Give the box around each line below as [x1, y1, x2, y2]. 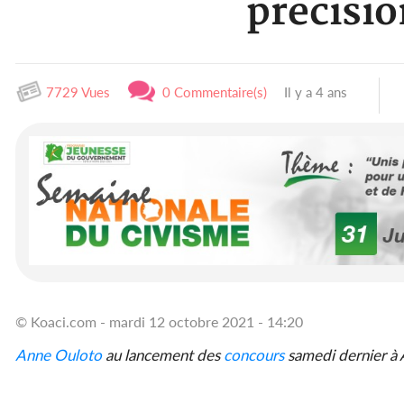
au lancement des [102, 344, 224, 364]
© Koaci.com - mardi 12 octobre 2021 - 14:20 [15, 312, 303, 330]
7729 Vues [42, 84, 110, 100]
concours [224, 344, 284, 364]
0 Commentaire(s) [155, 84, 267, 100]
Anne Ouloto [15, 344, 102, 364]
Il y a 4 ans [280, 84, 347, 100]
